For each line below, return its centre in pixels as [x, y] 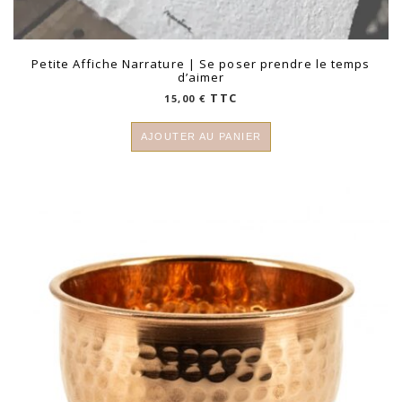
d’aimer [201, 77]
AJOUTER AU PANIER [201, 136]
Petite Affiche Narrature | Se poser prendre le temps [201, 63]
